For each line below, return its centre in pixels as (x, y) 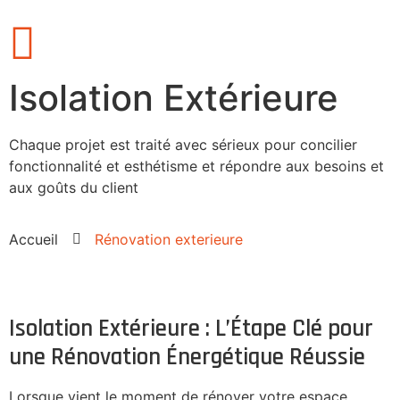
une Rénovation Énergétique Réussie (187, 358)
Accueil (33, 240)
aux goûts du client (74, 187)
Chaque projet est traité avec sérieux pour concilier (183, 145)
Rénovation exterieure (169, 240)
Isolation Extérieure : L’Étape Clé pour (191, 329)
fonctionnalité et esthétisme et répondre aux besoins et (196, 166)
